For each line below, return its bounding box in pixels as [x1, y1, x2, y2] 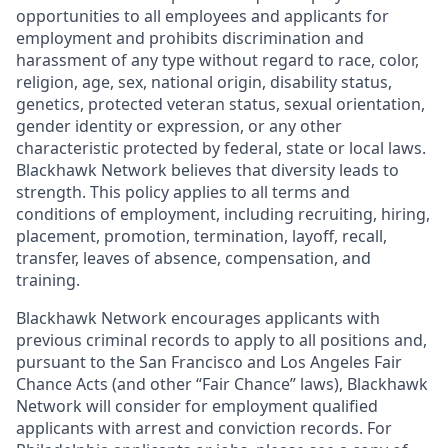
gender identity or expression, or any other [16, 115, 342, 138]
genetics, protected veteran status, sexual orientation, [16, 93, 425, 116]
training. [16, 269, 80, 292]
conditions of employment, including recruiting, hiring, [16, 203, 430, 226]
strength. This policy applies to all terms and [16, 181, 350, 204]
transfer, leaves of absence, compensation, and [16, 247, 371, 270]
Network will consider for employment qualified [16, 395, 378, 418]
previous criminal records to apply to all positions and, [16, 329, 427, 352]
